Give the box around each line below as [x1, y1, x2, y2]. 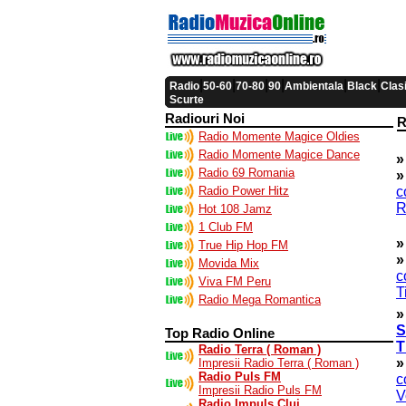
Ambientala [285, 79, 343, 92]
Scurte [169, 93, 204, 106]
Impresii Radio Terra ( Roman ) [198, 356, 359, 370]
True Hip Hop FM [198, 238, 288, 252]
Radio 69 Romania [198, 166, 295, 179]
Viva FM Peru [198, 275, 271, 288]
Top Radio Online [165, 325, 275, 341]
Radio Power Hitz [198, 184, 289, 198]
